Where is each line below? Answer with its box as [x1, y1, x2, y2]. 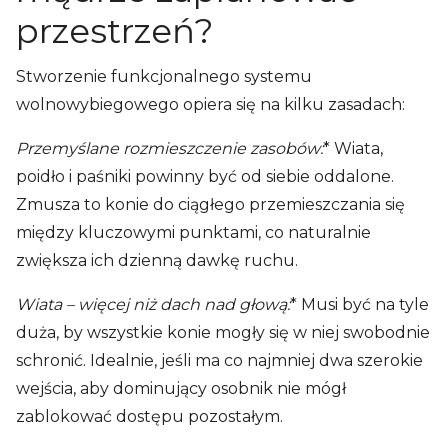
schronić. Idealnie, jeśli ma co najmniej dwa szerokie [16, 351, 423, 371]
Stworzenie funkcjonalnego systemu [16, 67, 312, 87]
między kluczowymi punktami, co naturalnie [16, 223, 371, 243]
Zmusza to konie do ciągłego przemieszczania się [16, 195, 405, 215]
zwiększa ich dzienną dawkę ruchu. [16, 251, 298, 271]
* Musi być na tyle [290, 295, 429, 315]
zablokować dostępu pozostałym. [16, 407, 283, 427]
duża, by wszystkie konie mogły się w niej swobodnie [16, 323, 430, 343]
